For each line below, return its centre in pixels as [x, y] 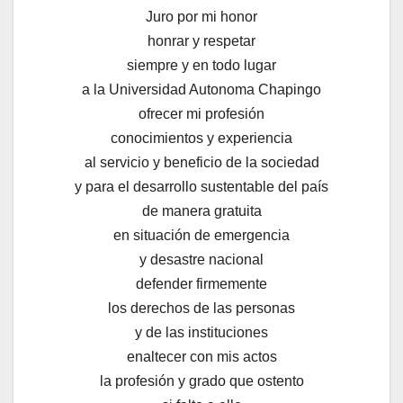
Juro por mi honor [201, 17]
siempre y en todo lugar [201, 66]
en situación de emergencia [201, 236]
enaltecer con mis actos [201, 357]
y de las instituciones [201, 333]
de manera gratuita [201, 211]
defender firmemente [201, 284]
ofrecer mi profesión [201, 114]
